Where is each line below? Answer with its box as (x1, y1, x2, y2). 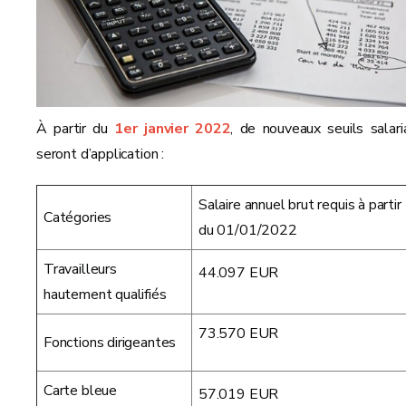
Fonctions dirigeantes (43, 332, 177, 353)
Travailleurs (43, 258, 117, 279)
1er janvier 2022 (114, 118, 231, 139)
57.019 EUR (198, 383, 279, 404)
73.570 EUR (198, 323, 279, 343)
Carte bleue (43, 380, 118, 401)
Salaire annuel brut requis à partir (198, 194, 401, 215)
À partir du (36, 118, 115, 139)
